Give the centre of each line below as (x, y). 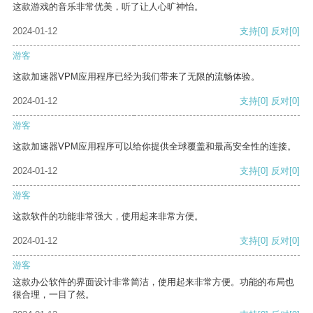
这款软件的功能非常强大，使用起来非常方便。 (108, 217)
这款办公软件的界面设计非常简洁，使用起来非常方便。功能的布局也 (153, 282)
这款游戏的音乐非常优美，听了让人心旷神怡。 (108, 7)
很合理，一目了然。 (53, 295)
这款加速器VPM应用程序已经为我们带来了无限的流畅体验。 (136, 77)
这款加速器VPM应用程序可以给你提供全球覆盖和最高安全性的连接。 (154, 147)
